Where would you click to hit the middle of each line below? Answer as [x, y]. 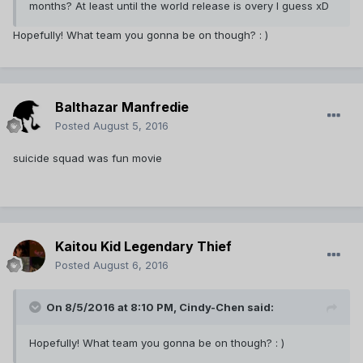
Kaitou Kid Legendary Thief [143, 247]
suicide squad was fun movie [88, 158]
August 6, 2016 [131, 265]
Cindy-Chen [212, 307]
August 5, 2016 [131, 126]
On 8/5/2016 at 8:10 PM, [113, 307]
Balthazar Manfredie [122, 107]
